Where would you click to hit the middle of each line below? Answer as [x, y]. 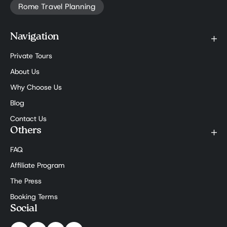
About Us [25, 72]
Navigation [34, 37]
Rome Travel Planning [57, 7]
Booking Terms [34, 197]
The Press [26, 181]
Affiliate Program [37, 166]
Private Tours [31, 56]
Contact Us [28, 119]
